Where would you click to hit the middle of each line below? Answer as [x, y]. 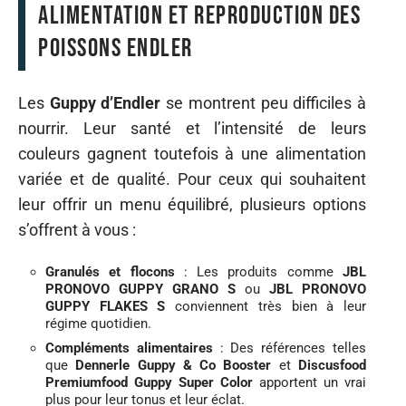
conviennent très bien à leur [266, 306]
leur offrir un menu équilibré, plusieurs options [192, 205]
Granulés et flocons [110, 271]
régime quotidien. [98, 323]
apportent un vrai [309, 382]
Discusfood [333, 365]
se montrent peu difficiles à [264, 103]
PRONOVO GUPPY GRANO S [140, 289]
